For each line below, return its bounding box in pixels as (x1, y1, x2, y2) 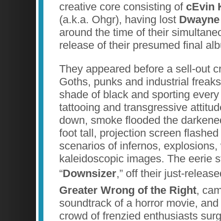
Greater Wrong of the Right (59, 184, 196, 197)
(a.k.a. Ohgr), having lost (59, 13, 179, 26)
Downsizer (63, 167, 116, 180)
